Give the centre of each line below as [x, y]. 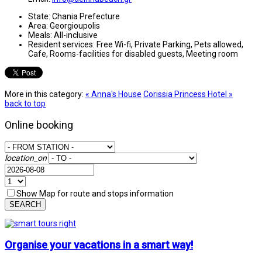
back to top [25, 103]
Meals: [40, 35]
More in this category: [44, 94]
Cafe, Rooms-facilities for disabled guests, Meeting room [133, 54]
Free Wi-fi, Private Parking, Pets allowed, [170, 44]
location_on [26, 158]
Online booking [39, 125]
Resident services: [61, 44]
